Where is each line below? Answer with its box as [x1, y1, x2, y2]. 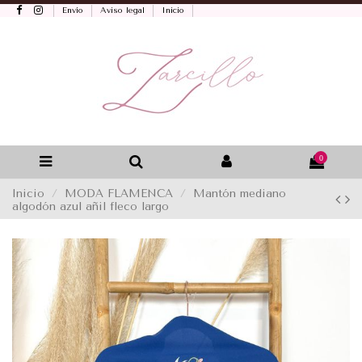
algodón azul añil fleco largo [12, 199, 169, 213]
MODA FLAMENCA [65, 186, 174, 200]
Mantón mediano [193, 186, 287, 200]
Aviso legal [99, 6, 148, 15]
